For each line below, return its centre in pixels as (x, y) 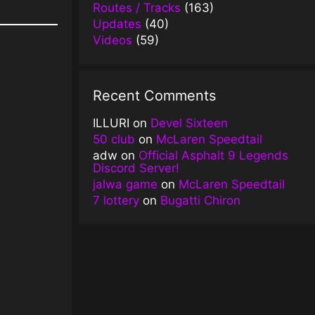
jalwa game (125, 184)
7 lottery (116, 200)
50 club (114, 139)
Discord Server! (136, 168)
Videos (112, 40)
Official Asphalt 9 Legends (213, 155)
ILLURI (111, 123)
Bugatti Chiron (200, 200)
